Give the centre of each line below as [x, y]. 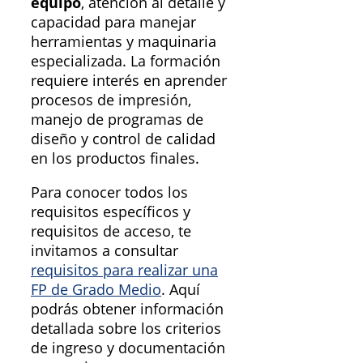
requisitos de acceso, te [111, 231]
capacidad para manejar [113, 22]
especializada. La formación [126, 61]
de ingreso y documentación [128, 348]
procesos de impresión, [111, 100]
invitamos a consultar [105, 251]
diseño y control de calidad [123, 139]
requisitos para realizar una [124, 270]
